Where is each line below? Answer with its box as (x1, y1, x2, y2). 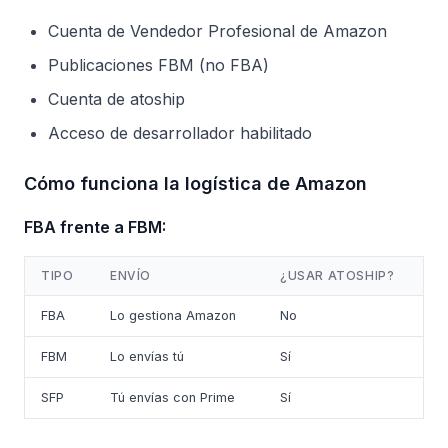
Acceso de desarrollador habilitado (48, 123, 312, 143)
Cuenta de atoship (48, 89, 185, 109)
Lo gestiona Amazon (110, 308, 236, 323)
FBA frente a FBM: (24, 217, 166, 237)
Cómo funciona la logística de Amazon (24, 173, 367, 194)
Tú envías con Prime (110, 390, 235, 405)
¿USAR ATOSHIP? (280, 268, 395, 283)
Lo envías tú (110, 349, 184, 364)
